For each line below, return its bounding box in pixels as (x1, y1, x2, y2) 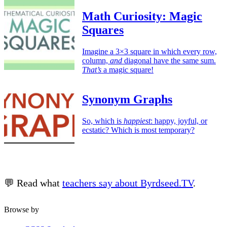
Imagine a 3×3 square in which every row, (82, 47, 217, 56)
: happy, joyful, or (150, 116, 207, 125)
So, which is (82, 116, 124, 125)
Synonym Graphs (82, 92, 172, 106)
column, (82, 56, 110, 65)
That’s (82, 65, 101, 74)
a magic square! (101, 65, 154, 74)
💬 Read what (4, 177, 62, 188)
